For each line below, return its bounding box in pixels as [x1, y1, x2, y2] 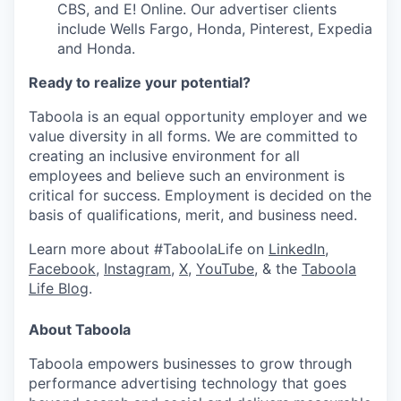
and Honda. [57, 39, 135, 58]
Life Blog [29, 279, 89, 298]
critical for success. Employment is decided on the [29, 186, 371, 205]
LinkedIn [269, 240, 325, 259]
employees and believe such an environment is [29, 166, 345, 185]
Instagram [104, 260, 171, 278]
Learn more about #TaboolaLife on [29, 240, 269, 259]
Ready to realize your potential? [29, 73, 251, 92]
